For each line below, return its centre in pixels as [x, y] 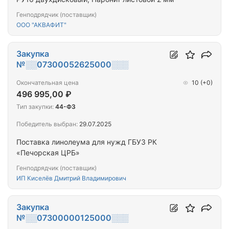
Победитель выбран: [47, 124]
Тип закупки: [35, 107]
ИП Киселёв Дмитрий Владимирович [71, 178]
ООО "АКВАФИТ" [41, 25]
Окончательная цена [48, 83]
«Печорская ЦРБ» [48, 153]
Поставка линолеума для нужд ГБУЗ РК [87, 142]
